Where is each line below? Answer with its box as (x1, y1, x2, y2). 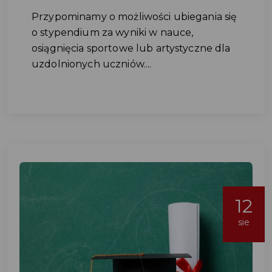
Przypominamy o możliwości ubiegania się (32, 11, 237, 22)
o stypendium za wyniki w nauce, (32, 27, 194, 38)
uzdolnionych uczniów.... (32, 58, 152, 70)
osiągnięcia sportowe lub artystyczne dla (32, 42, 231, 54)
